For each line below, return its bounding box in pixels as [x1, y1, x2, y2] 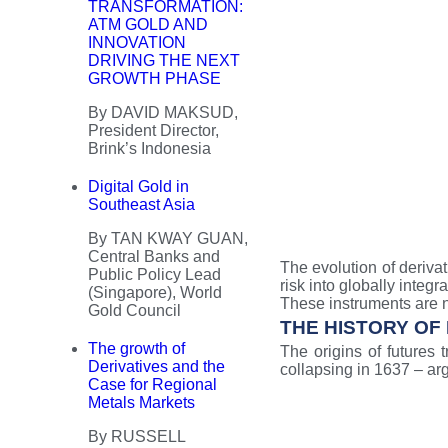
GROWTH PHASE [88, 70, 221, 87]
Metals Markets [88, 394, 195, 411]
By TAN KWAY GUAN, [88, 230, 248, 247]
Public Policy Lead [88, 266, 221, 283]
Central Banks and [88, 248, 220, 265]
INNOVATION [88, 34, 186, 51]
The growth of [88, 340, 185, 357]
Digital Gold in [88, 178, 189, 195]
